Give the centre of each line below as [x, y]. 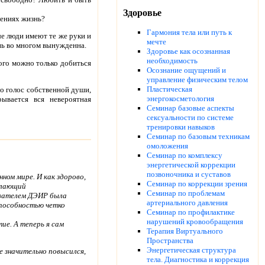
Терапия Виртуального [185, 231]
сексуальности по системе [190, 118]
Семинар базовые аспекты [190, 108]
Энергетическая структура [191, 250]
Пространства [170, 241]
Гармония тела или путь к [189, 33]
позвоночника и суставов [189, 174]
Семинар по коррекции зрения [197, 184]
